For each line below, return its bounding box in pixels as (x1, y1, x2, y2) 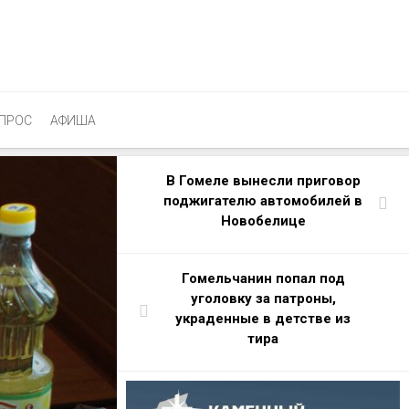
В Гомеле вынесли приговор (165, 173, 361, 189)
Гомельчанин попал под (181, 270, 345, 287)
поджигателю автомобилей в (163, 193, 362, 209)
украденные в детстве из (175, 310, 351, 327)
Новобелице (220, 213, 306, 229)
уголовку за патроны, (190, 290, 336, 307)
